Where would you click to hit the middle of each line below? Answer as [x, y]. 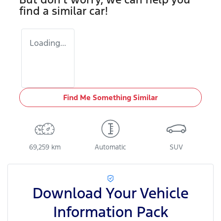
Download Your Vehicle [110, 193]
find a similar [54, 11]
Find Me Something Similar [110, 97]
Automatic [110, 147]
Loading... [48, 43]
